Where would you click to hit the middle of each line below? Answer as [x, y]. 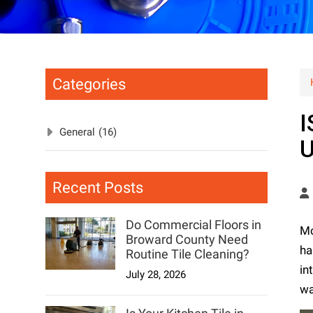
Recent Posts [97, 188]
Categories [89, 85]
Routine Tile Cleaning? [187, 254]
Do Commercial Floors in [193, 225]
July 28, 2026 [155, 275]
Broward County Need [187, 240]
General [77, 132]
